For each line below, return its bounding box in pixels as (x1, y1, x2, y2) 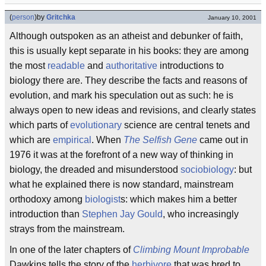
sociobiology (180, 164, 234, 175)
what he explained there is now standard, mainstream (9, 179, 233, 189)
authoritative (106, 61, 157, 71)
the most (9, 61, 47, 71)
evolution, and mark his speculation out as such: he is (9, 90, 233, 100)
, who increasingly (163, 209, 239, 219)
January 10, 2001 (208, 14, 256, 21)
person (12, 13, 34, 21)
